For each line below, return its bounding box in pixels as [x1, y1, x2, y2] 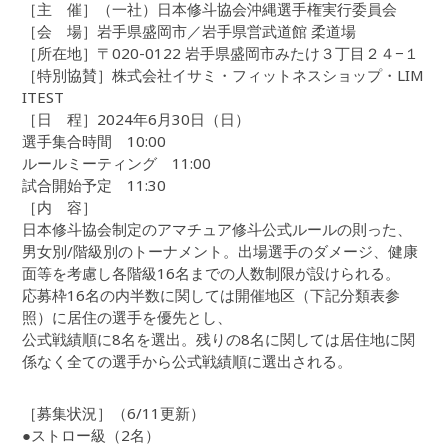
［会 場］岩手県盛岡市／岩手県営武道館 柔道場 [22, 21, 357, 42]
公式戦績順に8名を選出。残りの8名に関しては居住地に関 [22, 329, 416, 350]
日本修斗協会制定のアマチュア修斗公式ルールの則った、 [22, 219, 413, 240]
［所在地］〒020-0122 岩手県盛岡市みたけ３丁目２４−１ [22, 43, 420, 64]
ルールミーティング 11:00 [22, 153, 212, 174]
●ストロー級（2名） [22, 425, 161, 446]
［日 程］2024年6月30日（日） [22, 109, 251, 130]
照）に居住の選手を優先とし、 [22, 307, 233, 328]
